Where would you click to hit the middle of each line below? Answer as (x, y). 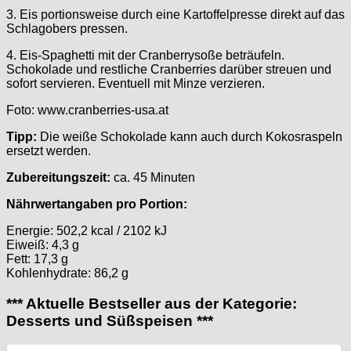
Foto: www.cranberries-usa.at (87, 110)
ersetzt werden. (49, 150)
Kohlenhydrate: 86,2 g (67, 273)
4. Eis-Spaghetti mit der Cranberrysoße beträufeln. (145, 55)
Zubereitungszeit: (58, 177)
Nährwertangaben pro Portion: (97, 204)
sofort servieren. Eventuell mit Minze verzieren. (136, 83)
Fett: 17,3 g (37, 259)
